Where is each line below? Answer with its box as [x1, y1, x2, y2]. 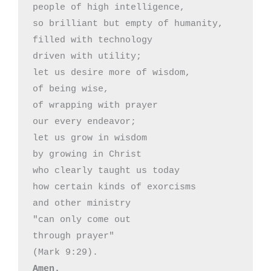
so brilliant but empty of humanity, [33, 19, 223, 30]
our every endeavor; [33, 117, 136, 128]
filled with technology [33, 35, 152, 46]
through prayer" [33, 231, 114, 242]
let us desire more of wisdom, [33, 68, 191, 79]
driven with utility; [33, 51, 142, 62]
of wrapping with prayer [33, 100, 158, 111]
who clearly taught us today [33, 166, 180, 177]
